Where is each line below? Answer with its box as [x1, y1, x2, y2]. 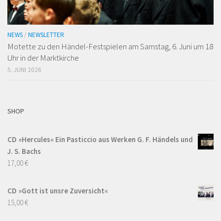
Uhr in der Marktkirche [7, 52, 79, 63]
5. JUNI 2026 [7, 65, 41, 74]
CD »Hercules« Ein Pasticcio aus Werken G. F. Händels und [7, 134, 193, 144]
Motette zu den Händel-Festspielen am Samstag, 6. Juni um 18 [7, 40, 213, 52]
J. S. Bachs [7, 146, 41, 156]
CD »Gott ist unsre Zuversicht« [7, 185, 108, 195]
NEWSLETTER [28, 30, 64, 39]
